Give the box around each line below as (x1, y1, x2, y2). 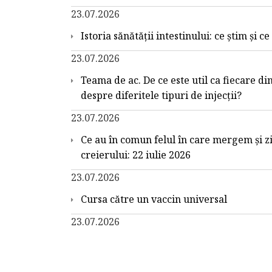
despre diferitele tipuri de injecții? (81, 88, 242, 102)
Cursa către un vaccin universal (81, 192, 227, 206)
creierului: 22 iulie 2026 (81, 148, 191, 161)
